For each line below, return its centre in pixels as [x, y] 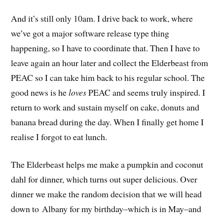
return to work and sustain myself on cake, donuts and [105, 107]
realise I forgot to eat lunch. [59, 136]
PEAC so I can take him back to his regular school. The [108, 77]
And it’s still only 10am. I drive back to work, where [102, 18]
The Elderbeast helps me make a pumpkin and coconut [107, 165]
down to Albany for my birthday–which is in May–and [106, 209]
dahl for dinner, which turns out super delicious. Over [104, 179]
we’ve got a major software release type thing [90, 33]
